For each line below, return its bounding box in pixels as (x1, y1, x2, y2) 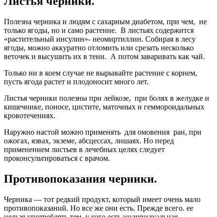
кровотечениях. (4, 111, 55, 120)
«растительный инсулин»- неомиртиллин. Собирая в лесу (4, 34, 196, 43)
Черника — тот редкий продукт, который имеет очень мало (4, 195, 201, 203)
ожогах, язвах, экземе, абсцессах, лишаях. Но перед (4, 136, 174, 145)
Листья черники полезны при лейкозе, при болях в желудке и (4, 93, 209, 102)
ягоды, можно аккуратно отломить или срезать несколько (4, 43, 194, 52)
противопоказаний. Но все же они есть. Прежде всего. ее (4, 203, 193, 212)
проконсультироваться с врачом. (4, 154, 110, 162)
